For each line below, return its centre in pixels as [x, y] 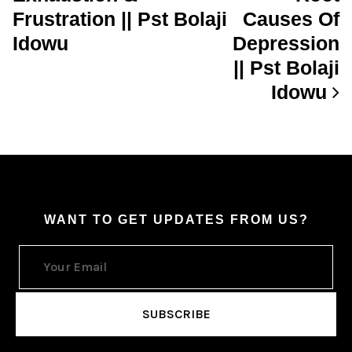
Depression [286, 43]
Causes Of [291, 19]
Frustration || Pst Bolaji [120, 19]
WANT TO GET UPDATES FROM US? [176, 220]
